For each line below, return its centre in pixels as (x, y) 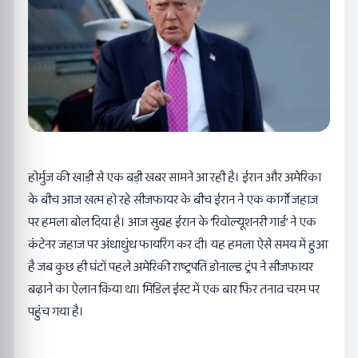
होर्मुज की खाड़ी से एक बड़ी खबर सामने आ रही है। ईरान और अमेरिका (175, 177)
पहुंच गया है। (56, 312)
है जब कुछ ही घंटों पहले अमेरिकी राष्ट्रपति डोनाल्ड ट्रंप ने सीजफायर (171, 267)
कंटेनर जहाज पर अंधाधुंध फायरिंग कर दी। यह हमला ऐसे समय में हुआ (178, 245)
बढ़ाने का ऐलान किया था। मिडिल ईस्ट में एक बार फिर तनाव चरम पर (174, 289)
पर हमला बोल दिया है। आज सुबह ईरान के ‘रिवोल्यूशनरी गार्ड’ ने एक (172, 222)
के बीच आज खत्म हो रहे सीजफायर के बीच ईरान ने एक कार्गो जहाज (173, 200)
